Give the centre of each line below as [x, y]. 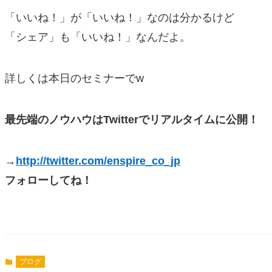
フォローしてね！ [49, 180]
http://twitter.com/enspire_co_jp [98, 161]
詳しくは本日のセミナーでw [74, 78]
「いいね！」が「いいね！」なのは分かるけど [120, 18]
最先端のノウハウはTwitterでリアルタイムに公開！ [132, 120]
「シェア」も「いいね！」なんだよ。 [98, 37]
